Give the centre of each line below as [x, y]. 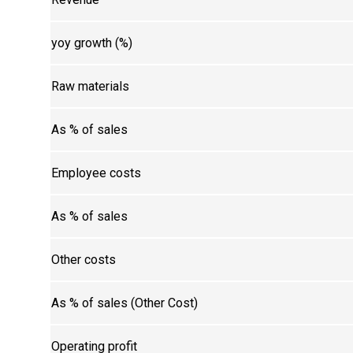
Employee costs [97, 173]
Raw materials [91, 87]
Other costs [84, 260]
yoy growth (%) [92, 43]
